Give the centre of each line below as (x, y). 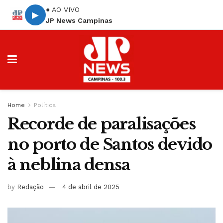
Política (45, 105)
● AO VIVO (63, 9)
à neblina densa (69, 165)
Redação (30, 187)
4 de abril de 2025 (91, 187)
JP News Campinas (79, 20)
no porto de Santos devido (110, 144)
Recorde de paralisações (102, 124)
